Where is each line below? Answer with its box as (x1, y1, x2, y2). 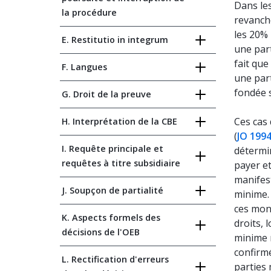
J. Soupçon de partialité (62, 184, 163, 196)
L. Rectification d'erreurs (62, 253, 169, 265)
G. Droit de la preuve (62, 88, 151, 100)
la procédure (62, 7, 117, 18)
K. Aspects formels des (62, 212, 160, 223)
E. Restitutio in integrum (62, 34, 168, 45)
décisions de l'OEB (62, 226, 140, 238)
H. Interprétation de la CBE (62, 116, 177, 127)
